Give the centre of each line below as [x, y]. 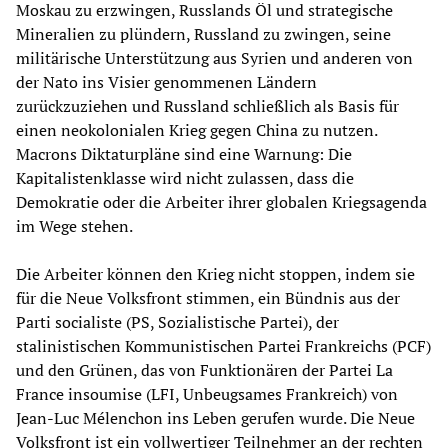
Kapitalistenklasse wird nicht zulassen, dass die [185, 178]
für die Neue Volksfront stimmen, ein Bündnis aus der [208, 298]
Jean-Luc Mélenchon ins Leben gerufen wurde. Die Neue [215, 418]
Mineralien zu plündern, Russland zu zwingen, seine [203, 34]
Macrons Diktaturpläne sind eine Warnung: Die [184, 154]
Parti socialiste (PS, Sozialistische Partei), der [177, 322]
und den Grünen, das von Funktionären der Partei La [204, 370]
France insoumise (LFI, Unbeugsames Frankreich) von [207, 394]
